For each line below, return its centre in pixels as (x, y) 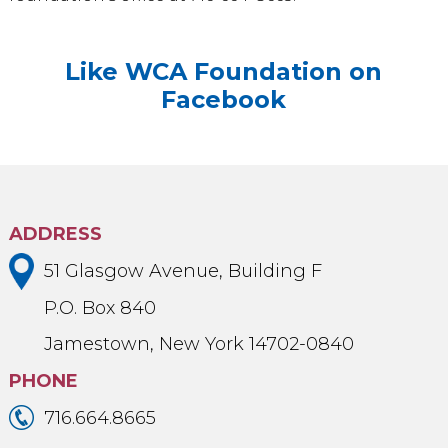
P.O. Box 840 (99, 307)
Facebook (224, 100)
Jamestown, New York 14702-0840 (198, 343)
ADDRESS (55, 234)
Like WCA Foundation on (224, 72)
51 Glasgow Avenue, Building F (182, 271)
